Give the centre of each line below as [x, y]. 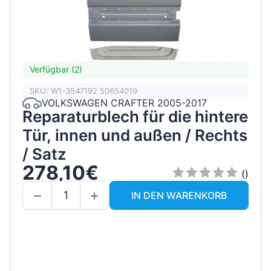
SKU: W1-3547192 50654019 [83, 91]
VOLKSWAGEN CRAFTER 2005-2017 [124, 103]
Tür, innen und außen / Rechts [135, 135]
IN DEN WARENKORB [179, 195]
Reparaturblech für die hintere [135, 116]
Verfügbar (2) [56, 70]
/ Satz [44, 154]
